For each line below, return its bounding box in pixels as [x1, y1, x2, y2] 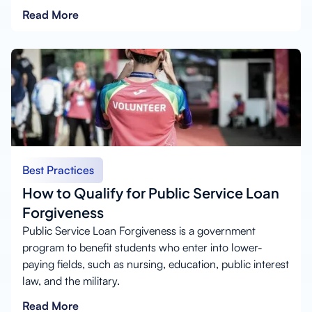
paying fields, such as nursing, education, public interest [22, 256, 289, 271]
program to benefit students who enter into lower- [22, 240, 263, 254]
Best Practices [22, 162, 94, 177]
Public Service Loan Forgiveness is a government [22, 223, 256, 237]
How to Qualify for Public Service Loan [22, 183, 279, 201]
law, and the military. [22, 273, 120, 288]
